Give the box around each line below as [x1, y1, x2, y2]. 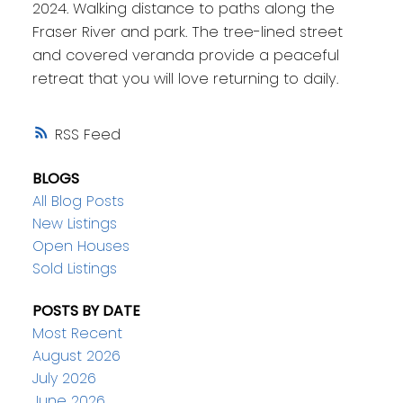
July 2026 [31, 367, 96, 389]
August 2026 [31, 345, 121, 366]
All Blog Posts [31, 190, 124, 211]
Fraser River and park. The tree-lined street [31, 22, 343, 43]
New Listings [31, 212, 117, 234]
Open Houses [31, 235, 130, 256]
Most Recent [31, 322, 122, 344]
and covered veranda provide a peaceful [31, 45, 339, 67]
